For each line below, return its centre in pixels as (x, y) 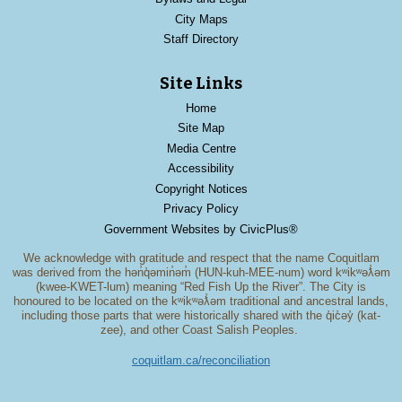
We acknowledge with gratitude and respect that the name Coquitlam (201, 258)
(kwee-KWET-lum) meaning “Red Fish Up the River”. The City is (201, 287)
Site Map (201, 128)
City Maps (201, 19)
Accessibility (201, 169)
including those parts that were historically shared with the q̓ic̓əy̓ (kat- (201, 316)
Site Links (201, 83)
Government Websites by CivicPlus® (201, 229)
